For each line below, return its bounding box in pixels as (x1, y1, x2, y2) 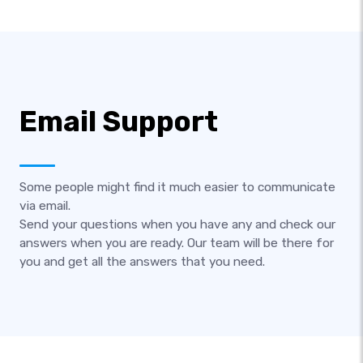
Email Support (19, 104, 218, 139)
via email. (19, 199, 70, 213)
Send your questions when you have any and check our (19, 217, 335, 232)
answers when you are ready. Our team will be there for (19, 236, 334, 250)
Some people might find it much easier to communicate (19, 180, 335, 194)
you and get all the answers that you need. (19, 254, 265, 269)
